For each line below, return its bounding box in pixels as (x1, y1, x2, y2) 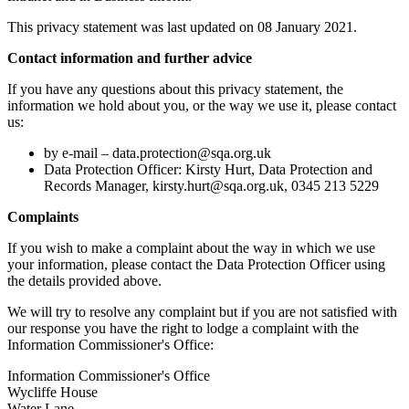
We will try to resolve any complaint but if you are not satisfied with (7, 303, 397, 320)
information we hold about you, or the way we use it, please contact (7, 97, 396, 113)
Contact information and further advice (7, 49, 252, 66)
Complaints (7, 208, 79, 225)
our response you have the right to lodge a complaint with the (7, 320, 359, 336)
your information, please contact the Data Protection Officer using (7, 256, 385, 272)
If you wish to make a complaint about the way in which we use (7, 239, 375, 256)
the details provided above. (7, 272, 162, 288)
